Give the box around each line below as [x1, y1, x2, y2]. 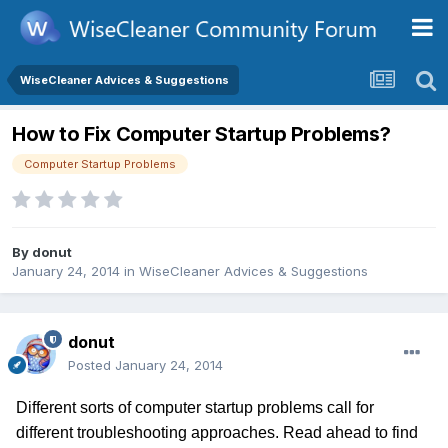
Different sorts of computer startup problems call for [16, 399, 374, 417]
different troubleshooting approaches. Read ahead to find [16, 424, 418, 442]
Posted [68, 357, 115, 374]
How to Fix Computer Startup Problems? [12, 122, 391, 147]
